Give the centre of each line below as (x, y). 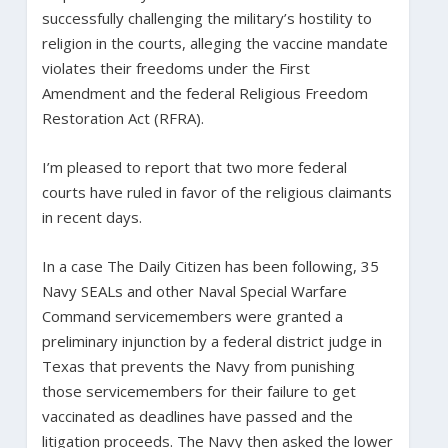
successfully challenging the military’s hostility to (206, 17)
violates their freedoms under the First (175, 67)
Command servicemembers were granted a (192, 315)
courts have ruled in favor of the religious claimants (216, 191)
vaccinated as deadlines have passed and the (197, 415)
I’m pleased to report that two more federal (194, 166)
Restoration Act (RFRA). (124, 117)
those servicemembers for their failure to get (198, 390)
